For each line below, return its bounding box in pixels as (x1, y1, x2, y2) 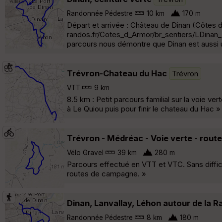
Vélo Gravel (67, 148, 104, 157)
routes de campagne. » (67, 168, 146, 178)
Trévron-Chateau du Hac (67, 68, 167, 78)
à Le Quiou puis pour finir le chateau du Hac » (67, 104, 221, 113)
